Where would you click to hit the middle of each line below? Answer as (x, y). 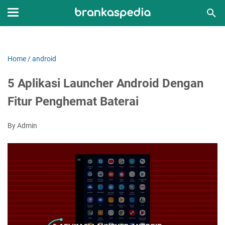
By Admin (22, 126)
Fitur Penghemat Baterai (73, 101)
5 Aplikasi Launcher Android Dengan (105, 83)
